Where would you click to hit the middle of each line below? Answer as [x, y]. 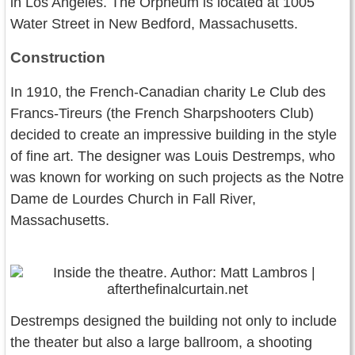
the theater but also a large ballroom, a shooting [161, 342]
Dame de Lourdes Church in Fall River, [133, 198]
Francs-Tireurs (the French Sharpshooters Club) [162, 113]
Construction [58, 57]
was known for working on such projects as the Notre [177, 177]
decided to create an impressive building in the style [174, 134]
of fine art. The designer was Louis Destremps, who [173, 156]
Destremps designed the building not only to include [174, 321]
